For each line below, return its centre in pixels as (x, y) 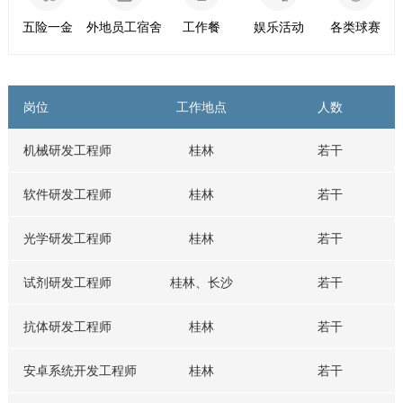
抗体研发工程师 (68, 327)
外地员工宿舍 (125, 27)
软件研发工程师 (68, 195)
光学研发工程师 (68, 239)
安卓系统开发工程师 (81, 371)
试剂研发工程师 (68, 283)
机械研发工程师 (68, 151)
